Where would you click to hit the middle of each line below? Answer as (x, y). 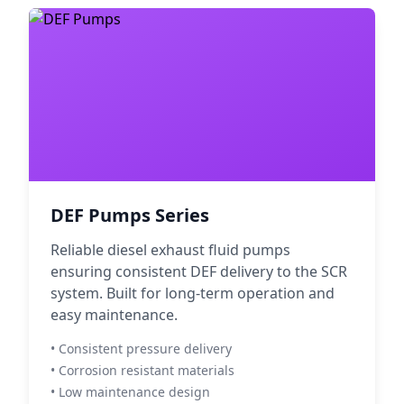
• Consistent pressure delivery (141, 349)
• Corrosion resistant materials (142, 370)
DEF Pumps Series (130, 215)
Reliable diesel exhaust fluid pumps (170, 250)
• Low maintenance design (130, 392)
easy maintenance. (114, 315)
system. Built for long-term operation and (193, 293)
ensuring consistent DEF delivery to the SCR (199, 271)
